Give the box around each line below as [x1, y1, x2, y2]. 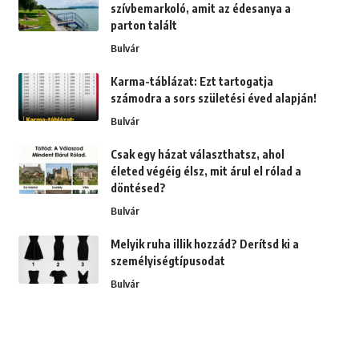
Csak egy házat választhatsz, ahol [110, 147, 284, 162]
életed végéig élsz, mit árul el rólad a [110, 164, 301, 179]
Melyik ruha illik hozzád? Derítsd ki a [110, 237, 299, 252]
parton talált [110, 18, 177, 33]
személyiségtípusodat [110, 254, 225, 268]
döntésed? [110, 181, 166, 196]
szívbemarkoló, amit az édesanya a [110, 2, 291, 16]
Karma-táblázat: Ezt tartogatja [110, 75, 273, 89]
